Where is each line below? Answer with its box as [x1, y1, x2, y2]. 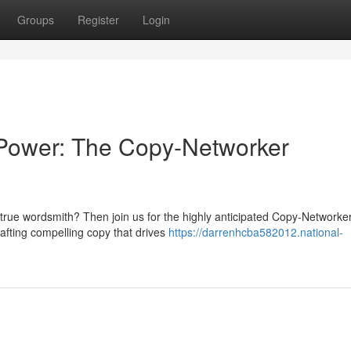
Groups [17, 12, 54, 27]
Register [78, 12, 119, 27]
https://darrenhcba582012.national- [168, 224, 343, 240]
